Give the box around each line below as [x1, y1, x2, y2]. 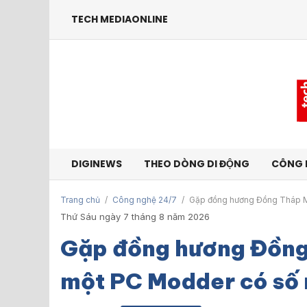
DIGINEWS [71, 157, 122, 171]
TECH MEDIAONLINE [71, 12, 168, 26]
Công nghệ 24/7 [112, 195, 177, 205]
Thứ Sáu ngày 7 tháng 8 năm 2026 [60, 211, 210, 222]
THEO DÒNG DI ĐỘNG [144, 157, 249, 171]
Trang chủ [60, 195, 100, 205]
